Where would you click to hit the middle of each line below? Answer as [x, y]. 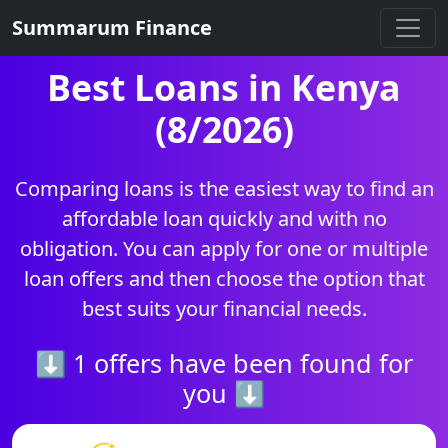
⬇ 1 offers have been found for [224, 363]
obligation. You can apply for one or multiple [224, 248]
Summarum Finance [112, 27]
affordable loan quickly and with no [224, 218]
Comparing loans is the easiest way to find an [224, 188]
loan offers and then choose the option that [224, 278]
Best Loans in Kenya [224, 87]
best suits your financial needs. [224, 308]
